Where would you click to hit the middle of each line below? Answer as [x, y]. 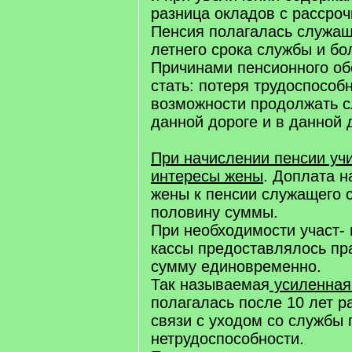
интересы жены [207, 176]
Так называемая [210, 284]
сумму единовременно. [236, 266]
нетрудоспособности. [227, 339]
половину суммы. [214, 212]
